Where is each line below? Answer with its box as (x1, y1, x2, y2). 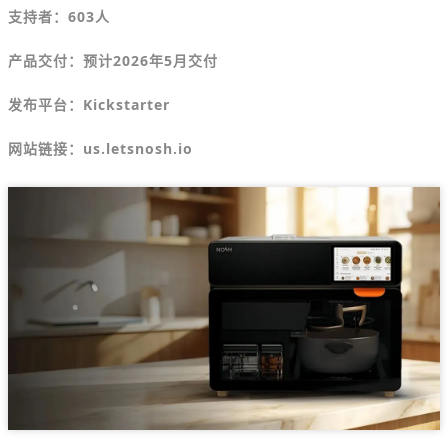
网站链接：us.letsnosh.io (8, 139, 193, 158)
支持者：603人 (8, 7, 110, 26)
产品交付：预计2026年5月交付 (8, 51, 218, 70)
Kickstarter (83, 95, 170, 114)
